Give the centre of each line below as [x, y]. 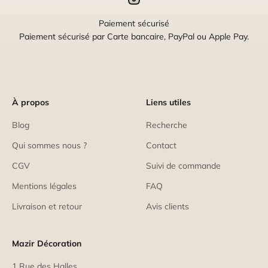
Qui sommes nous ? [49, 145]
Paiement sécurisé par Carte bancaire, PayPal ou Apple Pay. [134, 36]
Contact [161, 145]
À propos [31, 102]
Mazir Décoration [47, 243]
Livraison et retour [47, 206]
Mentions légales [44, 186]
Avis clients [167, 206]
